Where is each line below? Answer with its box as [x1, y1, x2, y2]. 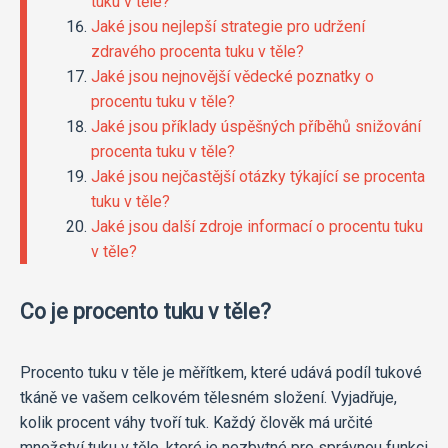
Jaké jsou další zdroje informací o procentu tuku [91, 216, 423, 236]
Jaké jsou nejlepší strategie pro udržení [91, 16, 365, 36]
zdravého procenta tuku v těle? [91, 41, 304, 61]
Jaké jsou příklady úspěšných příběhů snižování [91, 116, 421, 136]
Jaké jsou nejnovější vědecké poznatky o [91, 66, 374, 86]
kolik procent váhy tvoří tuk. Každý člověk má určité [20, 412, 373, 432]
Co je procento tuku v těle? [20, 298, 271, 324]
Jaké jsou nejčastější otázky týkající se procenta [91, 166, 425, 186]
